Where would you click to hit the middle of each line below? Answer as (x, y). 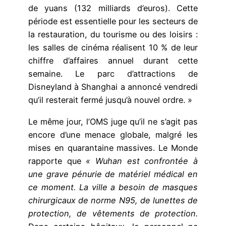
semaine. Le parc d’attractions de (113, 74)
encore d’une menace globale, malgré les (113, 134)
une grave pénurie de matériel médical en (113, 174)
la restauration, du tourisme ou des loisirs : (113, 35)
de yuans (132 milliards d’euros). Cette (113, 8)
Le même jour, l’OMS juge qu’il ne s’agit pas (113, 121)
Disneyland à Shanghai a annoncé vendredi (113, 87)
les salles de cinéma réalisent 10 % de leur (113, 48)
